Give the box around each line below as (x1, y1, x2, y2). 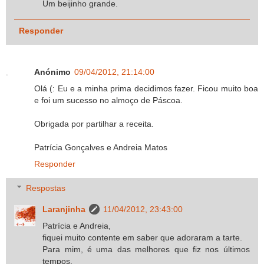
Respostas (26, 183, 66, 193)
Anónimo (34, 67, 71, 77)
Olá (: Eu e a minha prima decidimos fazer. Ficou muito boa (34, 83, 258, 93)
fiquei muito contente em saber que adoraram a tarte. (42, 233, 243, 243)
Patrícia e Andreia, (42, 221, 111, 231)
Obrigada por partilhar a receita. (34, 118, 154, 128)
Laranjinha (42, 204, 86, 214)
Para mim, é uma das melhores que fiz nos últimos (42, 245, 250, 255)
